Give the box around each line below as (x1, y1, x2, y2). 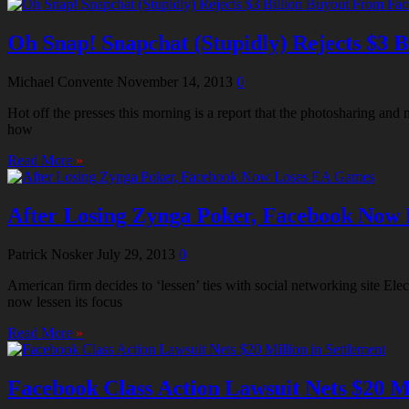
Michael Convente (7, 74, 113, 90)
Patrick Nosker (7, 246, 93, 262)
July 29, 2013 (97, 246, 175, 262)
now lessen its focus (7, 293, 122, 309)
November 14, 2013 (117, 74, 233, 90)
